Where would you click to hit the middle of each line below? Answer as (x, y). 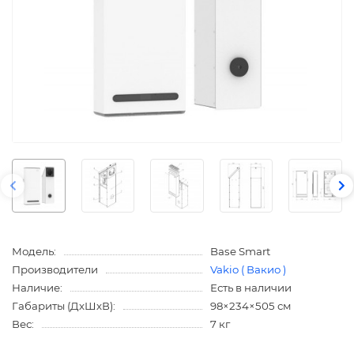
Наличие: (37, 287)
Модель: (34, 251)
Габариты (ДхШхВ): (64, 305)
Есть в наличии (250, 287)
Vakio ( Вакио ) (248, 269)
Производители (55, 269)
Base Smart (240, 251)
